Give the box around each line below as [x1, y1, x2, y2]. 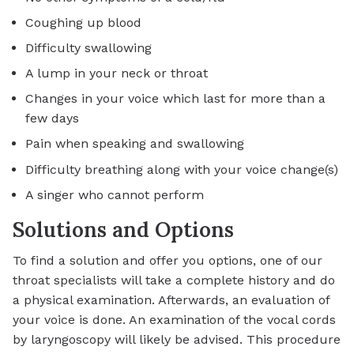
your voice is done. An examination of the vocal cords [13, 312, 336, 328]
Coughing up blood [25, 15, 141, 31]
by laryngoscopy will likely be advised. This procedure [13, 332, 341, 348]
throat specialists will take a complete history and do [13, 273, 335, 288]
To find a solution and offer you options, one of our [13, 253, 322, 269]
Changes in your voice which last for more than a [25, 91, 326, 107]
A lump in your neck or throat [25, 66, 208, 81]
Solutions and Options [13, 216, 234, 243]
